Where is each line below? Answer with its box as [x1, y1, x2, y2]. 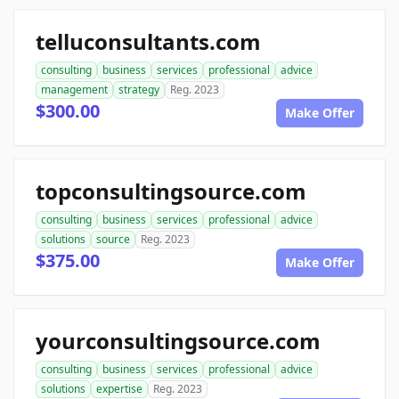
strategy [118, 81, 159, 97]
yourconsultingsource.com [36, 325, 321, 355]
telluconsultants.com [36, 26, 261, 56]
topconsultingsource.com [36, 175, 306, 206]
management [41, 81, 108, 97]
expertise [96, 380, 142, 396]
